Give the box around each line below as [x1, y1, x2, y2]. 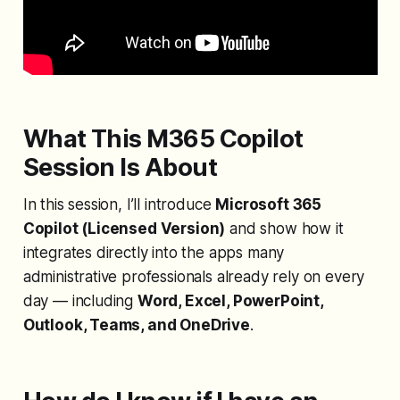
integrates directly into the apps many [22, 244, 285, 262]
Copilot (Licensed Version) [22, 220, 226, 238]
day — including [22, 292, 137, 311]
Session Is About [22, 153, 217, 183]
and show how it [225, 220, 344, 238]
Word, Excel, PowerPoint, [137, 292, 323, 311]
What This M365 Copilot [22, 124, 304, 154]
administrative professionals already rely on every [22, 268, 365, 287]
